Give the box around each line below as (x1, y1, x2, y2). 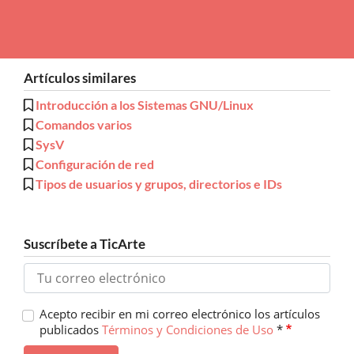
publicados (40, 322, 102, 338)
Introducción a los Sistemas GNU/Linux (36, 96, 254, 112)
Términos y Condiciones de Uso (102, 322, 273, 338)
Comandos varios (36, 116, 132, 132)
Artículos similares (24, 70, 136, 86)
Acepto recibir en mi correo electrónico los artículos (40, 306, 320, 322)
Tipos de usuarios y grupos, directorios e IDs (36, 175, 282, 191)
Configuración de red (36, 156, 154, 171)
